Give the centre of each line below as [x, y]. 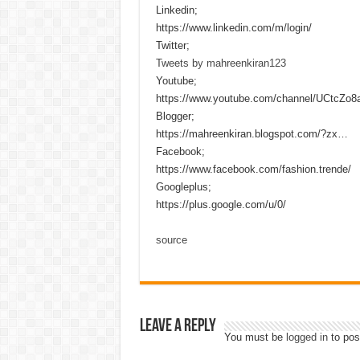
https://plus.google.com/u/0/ [221, 204]
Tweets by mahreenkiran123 [221, 63]
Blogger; [175, 116]
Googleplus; [183, 186]
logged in [307, 337]
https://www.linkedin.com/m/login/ [233, 27]
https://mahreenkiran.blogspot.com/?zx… [252, 133]
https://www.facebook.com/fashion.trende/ [253, 169]
